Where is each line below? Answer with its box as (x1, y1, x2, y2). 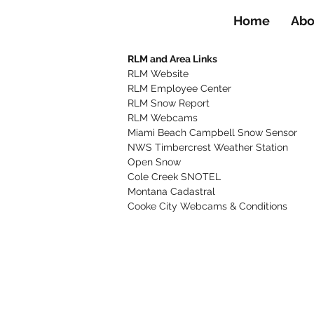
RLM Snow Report (128, 97, 210, 109)
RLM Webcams (128, 112, 198, 123)
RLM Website (128, 68, 189, 79)
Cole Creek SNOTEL (128, 171, 221, 182)
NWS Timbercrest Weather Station (128, 142, 288, 153)
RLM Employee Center (128, 83, 231, 94)
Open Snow (128, 156, 181, 168)
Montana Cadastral (128, 186, 215, 197)
